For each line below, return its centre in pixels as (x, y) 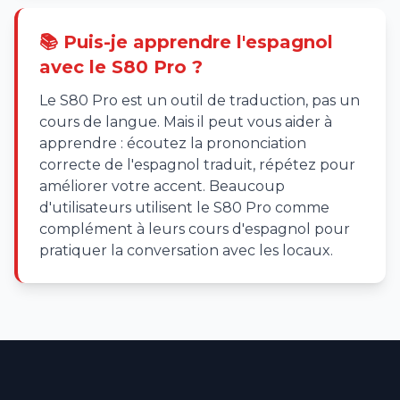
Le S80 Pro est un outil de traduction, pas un (200, 100)
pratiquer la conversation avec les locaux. (186, 250)
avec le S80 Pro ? (121, 67)
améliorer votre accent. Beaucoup (162, 186)
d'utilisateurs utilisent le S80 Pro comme (184, 208)
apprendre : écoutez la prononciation (173, 143)
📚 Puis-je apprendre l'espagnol (186, 42)
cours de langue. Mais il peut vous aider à (186, 122)
